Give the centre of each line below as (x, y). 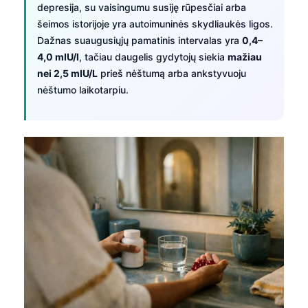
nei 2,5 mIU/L (67, 73)
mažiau (245, 56)
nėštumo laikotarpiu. (83, 89)
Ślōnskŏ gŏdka (88, 299)
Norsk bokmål (86, 276)
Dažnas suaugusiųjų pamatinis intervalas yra (140, 40)
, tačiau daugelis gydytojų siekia (153, 56)
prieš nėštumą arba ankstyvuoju (172, 73)
